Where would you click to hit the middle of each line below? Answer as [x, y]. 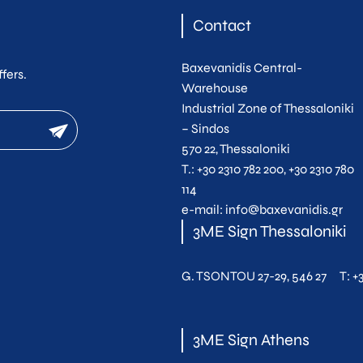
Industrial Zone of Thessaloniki [268, 109]
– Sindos [205, 129]
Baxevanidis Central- [242, 68]
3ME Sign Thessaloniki [269, 232]
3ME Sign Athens [251, 340]
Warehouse [215, 88]
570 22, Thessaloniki [236, 149]
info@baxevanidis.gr [284, 210]
